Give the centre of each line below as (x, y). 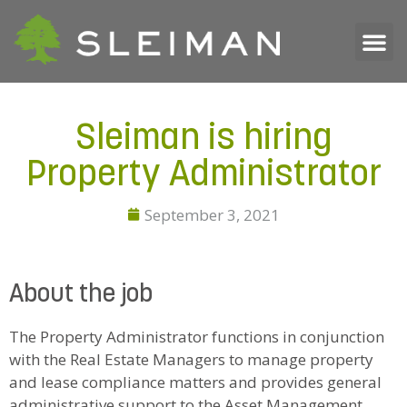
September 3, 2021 (212, 214)
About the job (81, 295)
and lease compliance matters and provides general (195, 382)
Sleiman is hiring (203, 139)
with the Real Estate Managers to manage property (191, 359)
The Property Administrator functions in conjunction (197, 337)
